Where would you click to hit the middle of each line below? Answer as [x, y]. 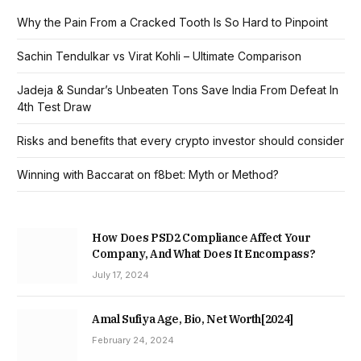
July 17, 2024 [120, 275]
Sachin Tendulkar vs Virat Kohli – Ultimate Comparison [159, 56]
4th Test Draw [56, 107]
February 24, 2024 [133, 340]
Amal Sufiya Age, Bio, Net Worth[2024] [193, 319]
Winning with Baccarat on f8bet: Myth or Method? [148, 175]
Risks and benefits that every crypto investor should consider [180, 141]
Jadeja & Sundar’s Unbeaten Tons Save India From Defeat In [178, 90]
